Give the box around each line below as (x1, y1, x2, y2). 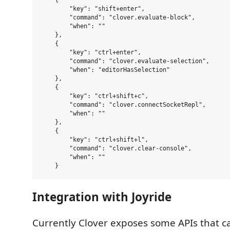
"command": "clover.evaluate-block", (41, 14, 195, 22)
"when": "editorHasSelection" (41, 66, 170, 74)
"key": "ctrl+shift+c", (41, 92, 148, 100)
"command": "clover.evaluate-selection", (41, 57, 209, 65)
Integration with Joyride (32, 189, 171, 205)
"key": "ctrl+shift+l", (41, 136, 148, 144)
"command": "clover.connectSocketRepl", (41, 101, 206, 109)
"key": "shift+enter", (41, 5, 145, 13)
